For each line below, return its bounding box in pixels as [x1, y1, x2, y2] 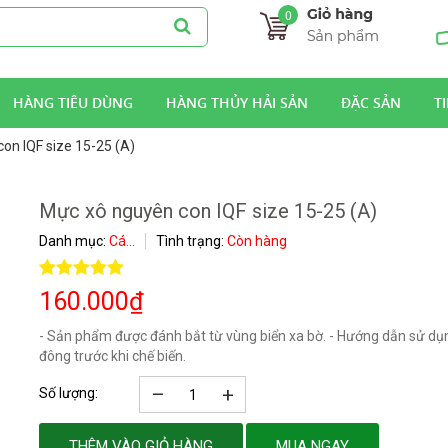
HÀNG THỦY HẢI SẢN [166, 93, 308, 112]
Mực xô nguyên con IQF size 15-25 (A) [39, 199, 377, 223]
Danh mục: [39, 233, 109, 249]
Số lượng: [39, 385, 98, 401]
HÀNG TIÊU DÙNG [13, 93, 133, 112]
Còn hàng [227, 233, 287, 249]
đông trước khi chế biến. [39, 348, 186, 364]
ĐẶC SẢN [341, 93, 401, 112]
